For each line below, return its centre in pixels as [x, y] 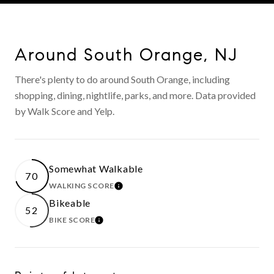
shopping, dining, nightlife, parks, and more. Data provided [135, 95]
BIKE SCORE [72, 220]
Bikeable [70, 202]
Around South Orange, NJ [126, 54]
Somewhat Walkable [96, 168]
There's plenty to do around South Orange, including [122, 79]
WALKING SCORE [82, 185]
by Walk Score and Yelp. [65, 111]
